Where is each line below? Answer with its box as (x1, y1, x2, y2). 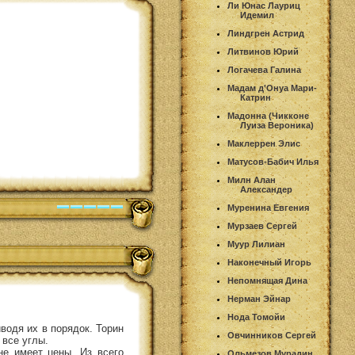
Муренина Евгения (227, 203, 309, 212)
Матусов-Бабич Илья (227, 157, 319, 166)
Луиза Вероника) (240, 120, 314, 130)
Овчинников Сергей (227, 330, 316, 340)
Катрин (240, 93, 271, 102)
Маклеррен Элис (227, 139, 300, 148)
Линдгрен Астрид (227, 29, 304, 38)
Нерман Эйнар (227, 294, 291, 303)
